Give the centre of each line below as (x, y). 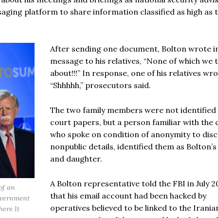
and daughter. (76, 159)
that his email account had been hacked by (128, 196)
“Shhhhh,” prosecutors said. (100, 85)
